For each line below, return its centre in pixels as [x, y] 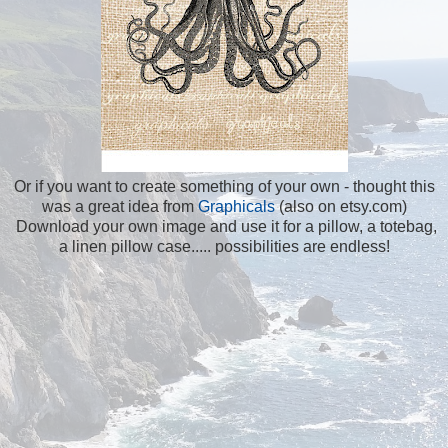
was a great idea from [119, 206]
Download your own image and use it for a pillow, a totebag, [224, 226]
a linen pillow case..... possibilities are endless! [224, 246]
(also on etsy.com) [342, 206]
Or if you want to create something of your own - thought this [224, 186]
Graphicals [238, 206]
